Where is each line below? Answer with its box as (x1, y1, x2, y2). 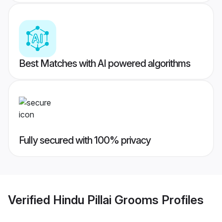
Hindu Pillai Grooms (53, 192, 159, 207)
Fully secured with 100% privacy (19, 134, 151, 147)
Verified (8, 192, 53, 207)
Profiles (159, 192, 204, 207)
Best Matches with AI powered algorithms (19, 57, 190, 70)
